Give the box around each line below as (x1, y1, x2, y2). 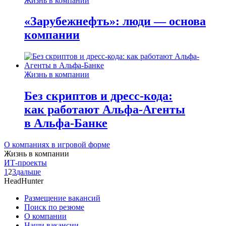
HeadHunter (4, 177, 43, 186)
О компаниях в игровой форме (4, 140, 110, 149)
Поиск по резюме (24, 203, 84, 212)
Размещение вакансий (24, 194, 100, 203)
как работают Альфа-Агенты (24, 103, 185, 117)
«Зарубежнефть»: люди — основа (24, 15, 206, 28)
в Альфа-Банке (24, 117, 107, 130)
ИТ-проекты (4, 158, 47, 167)
